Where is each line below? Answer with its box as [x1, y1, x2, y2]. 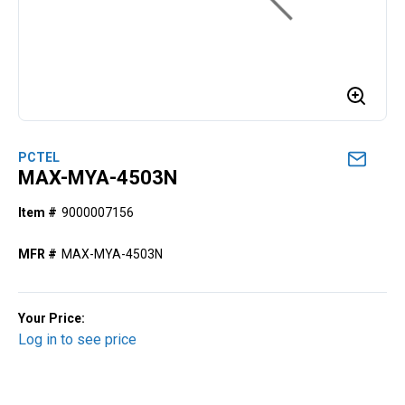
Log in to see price [18, 331, 137, 348]
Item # [18, 205, 57, 220]
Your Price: [18, 311, 85, 325]
